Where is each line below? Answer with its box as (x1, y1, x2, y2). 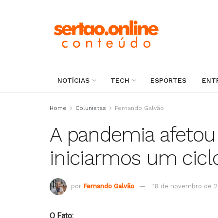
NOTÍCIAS (57, 76, 90, 84)
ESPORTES (150, 76, 186, 84)
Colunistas (75, 105, 106, 111)
